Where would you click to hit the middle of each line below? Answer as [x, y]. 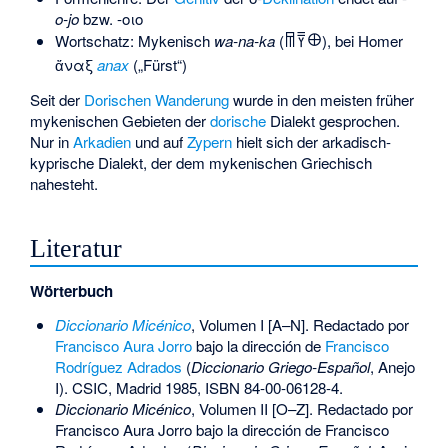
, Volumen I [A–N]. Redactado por [299, 325]
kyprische [62, 162]
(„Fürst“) [157, 65]
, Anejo [392, 367]
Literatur [76, 248]
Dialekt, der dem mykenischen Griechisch [233, 162]
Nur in [52, 141]
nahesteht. [64, 183]
